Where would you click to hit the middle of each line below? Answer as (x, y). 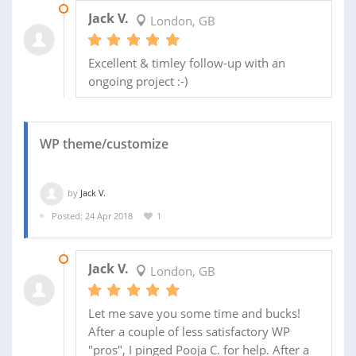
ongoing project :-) (137, 81)
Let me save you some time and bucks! (194, 313)
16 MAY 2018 (101, 259)
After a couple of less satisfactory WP (189, 332)
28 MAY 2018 (101, 8)
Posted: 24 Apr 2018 (92, 215)
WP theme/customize (104, 143)
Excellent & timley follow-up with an (186, 62)
